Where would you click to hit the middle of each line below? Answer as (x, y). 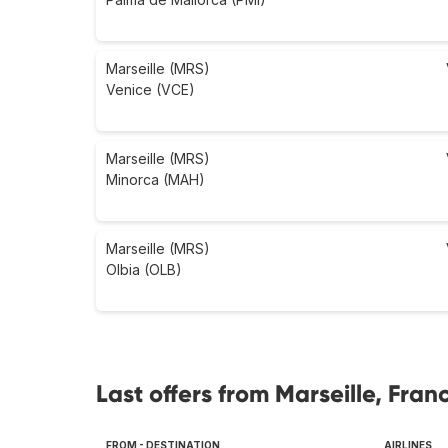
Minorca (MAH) (155, 180)
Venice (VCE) (150, 90)
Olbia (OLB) (144, 270)
